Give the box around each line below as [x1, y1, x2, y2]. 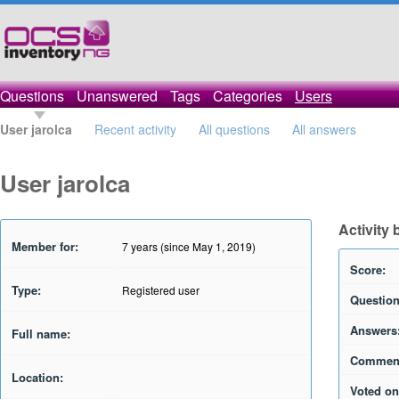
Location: [12, 369, 63, 386]
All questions [199, 120, 270, 138]
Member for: [12, 238, 78, 255]
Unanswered [77, 85, 158, 106]
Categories [213, 85, 282, 106]
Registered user [122, 282, 199, 297]
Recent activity [94, 120, 176, 138]
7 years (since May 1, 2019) [122, 239, 256, 254]
